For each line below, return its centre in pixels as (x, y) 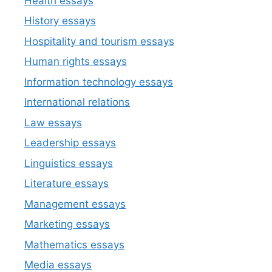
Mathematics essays (74, 244)
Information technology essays (99, 82)
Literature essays (66, 184)
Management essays (75, 204)
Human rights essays (76, 62)
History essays (60, 21)
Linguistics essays (69, 163)
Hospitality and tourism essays (99, 41)
